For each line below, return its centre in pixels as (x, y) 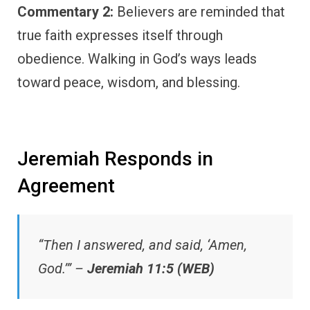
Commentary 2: (65, 11)
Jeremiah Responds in (115, 158)
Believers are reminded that (199, 11)
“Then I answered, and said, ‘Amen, (143, 245)
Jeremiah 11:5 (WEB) (151, 269)
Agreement (66, 185)
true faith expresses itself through (120, 35)
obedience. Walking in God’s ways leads (137, 58)
